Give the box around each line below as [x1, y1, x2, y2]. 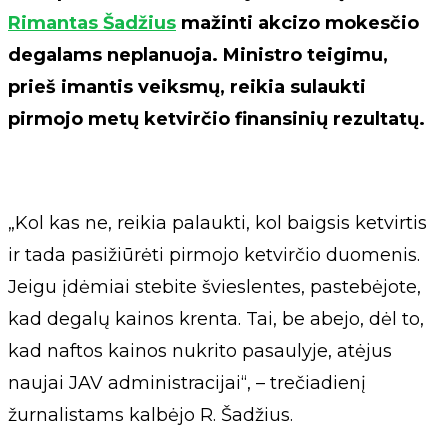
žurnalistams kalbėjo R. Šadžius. [8, 404, 293, 426]
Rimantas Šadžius [8, 12, 176, 34]
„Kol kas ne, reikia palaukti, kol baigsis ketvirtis [8, 212, 427, 234]
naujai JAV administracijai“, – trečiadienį [8, 372, 366, 394]
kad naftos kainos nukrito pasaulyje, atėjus [8, 340, 392, 362]
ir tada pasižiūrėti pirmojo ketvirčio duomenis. [8, 244, 420, 266]
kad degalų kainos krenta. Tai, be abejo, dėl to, [8, 308, 424, 330]
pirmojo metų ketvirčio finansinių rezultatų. [8, 108, 425, 130]
